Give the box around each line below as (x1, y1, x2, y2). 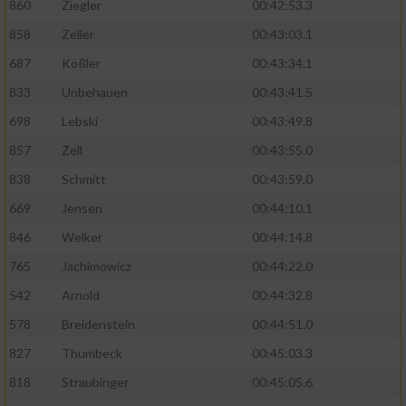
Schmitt (62, 171, 106, 188)
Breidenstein (62, 316, 135, 333)
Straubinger (62, 374, 129, 391)
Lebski (62, 113, 98, 130)
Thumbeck (62, 345, 122, 362)
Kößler (62, 55, 101, 72)
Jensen (62, 200, 102, 217)
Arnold (62, 287, 100, 304)
